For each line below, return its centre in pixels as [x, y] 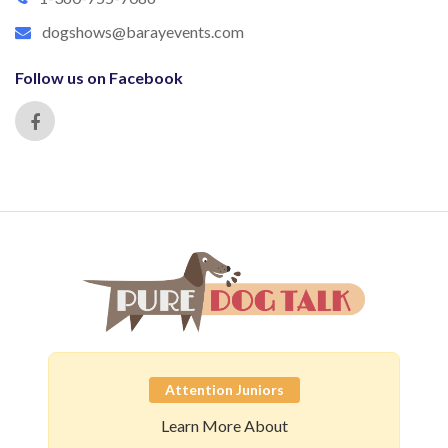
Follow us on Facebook [99, 78]
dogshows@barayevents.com [143, 32]
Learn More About [224, 426]
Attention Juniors [224, 390]
